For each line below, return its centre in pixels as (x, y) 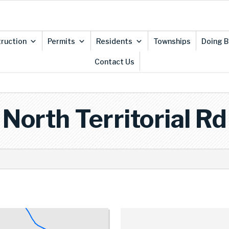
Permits (61, 41)
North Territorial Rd (114, 119)
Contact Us (114, 62)
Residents (114, 41)
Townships (172, 41)
